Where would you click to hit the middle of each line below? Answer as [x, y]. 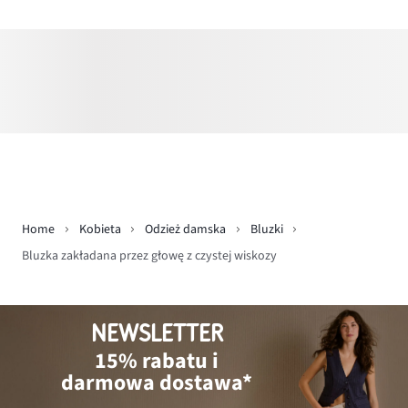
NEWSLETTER [157, 333]
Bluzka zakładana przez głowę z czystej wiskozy [149, 255]
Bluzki [266, 230]
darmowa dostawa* [157, 382]
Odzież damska [185, 230]
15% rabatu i [157, 361]
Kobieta [100, 230]
